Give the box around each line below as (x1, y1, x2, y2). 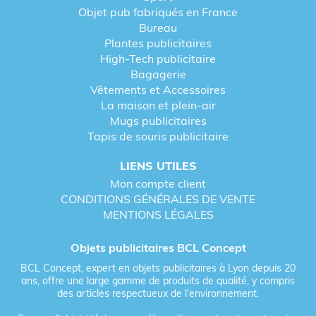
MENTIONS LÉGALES (102, 207, 214, 222)
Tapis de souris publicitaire (87, 129, 229, 144)
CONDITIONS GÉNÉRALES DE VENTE (61, 192, 255, 207)
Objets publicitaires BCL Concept (70, 241, 246, 255)
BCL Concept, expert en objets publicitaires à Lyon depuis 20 (20, 262, 296, 275)
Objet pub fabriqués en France (78, 5, 238, 20)
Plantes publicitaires (104, 36, 212, 51)
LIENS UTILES (119, 159, 197, 174)
